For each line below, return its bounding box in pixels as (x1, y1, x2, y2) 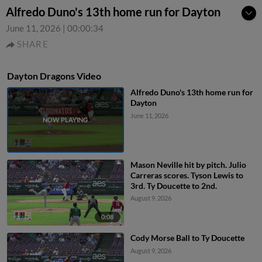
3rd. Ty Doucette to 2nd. (130, 181, 217, 191)
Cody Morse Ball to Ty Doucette (130, 232, 244, 243)
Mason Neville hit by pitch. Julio (130, 160, 246, 170)
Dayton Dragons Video (7, 70, 101, 81)
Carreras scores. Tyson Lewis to (130, 170, 243, 181)
